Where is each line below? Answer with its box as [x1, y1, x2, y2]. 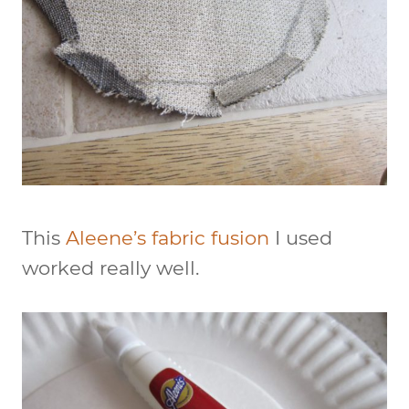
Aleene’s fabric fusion [66, 225, 269, 249]
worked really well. [22, 256, 199, 279]
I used [269, 225, 332, 249]
